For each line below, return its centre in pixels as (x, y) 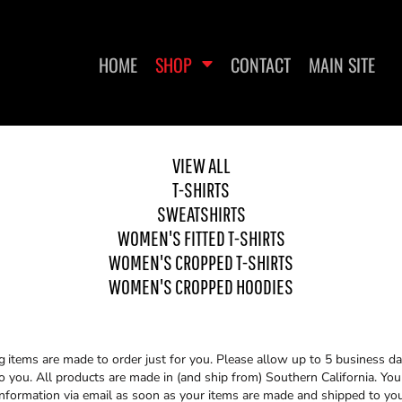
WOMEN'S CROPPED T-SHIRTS (201, 262)
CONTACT (261, 65)
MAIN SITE (342, 65)
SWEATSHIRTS (201, 214)
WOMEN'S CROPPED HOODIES (201, 286)
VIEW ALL (201, 165)
